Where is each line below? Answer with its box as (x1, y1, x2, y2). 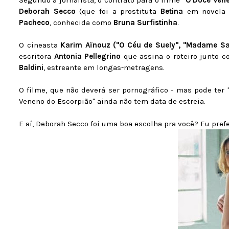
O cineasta (19, 40, 61, 50)
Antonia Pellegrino (54, 52, 124, 61)
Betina (160, 7, 187, 16)
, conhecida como (50, 18, 113, 27)
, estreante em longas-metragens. (43, 63, 165, 72)
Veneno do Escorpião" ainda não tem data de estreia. (19, 97, 205, 106)
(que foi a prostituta (75, 7, 161, 16)
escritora (19, 52, 54, 61)
